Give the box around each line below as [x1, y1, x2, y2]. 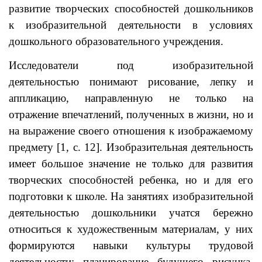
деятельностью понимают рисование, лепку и [9, 75, 253, 88]
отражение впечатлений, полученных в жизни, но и [9, 108, 253, 120]
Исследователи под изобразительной [9, 59, 253, 71]
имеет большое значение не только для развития [9, 157, 253, 170]
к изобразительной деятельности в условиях [9, 19, 253, 31]
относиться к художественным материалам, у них [9, 223, 253, 235]
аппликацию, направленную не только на [9, 92, 253, 104]
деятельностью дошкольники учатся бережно [9, 206, 253, 219]
